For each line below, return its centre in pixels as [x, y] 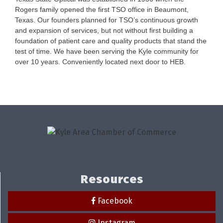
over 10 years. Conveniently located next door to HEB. [100, 62]
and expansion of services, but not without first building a [104, 30]
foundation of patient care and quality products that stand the [111, 41]
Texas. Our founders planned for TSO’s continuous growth [107, 20]
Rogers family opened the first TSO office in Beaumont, [102, 9]
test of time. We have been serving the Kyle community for [107, 51]
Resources [112, 179]
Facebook [115, 201]
